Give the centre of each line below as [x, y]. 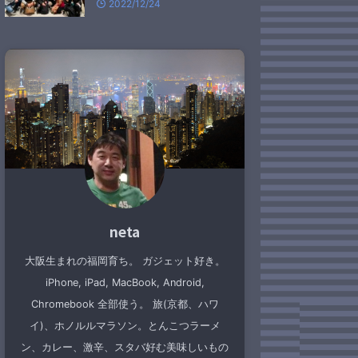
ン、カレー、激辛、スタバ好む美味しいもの [125, 347]
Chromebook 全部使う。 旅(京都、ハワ [125, 304]
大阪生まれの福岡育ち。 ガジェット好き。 [125, 261]
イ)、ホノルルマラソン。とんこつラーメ [125, 326]
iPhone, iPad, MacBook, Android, [125, 282]
